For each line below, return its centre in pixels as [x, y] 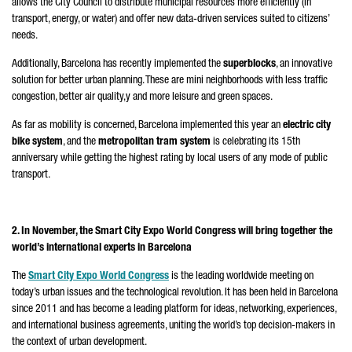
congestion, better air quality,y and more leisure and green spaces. [142, 97]
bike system [37, 142]
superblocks [249, 64]
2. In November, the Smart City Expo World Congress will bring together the [172, 232]
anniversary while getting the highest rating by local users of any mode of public [170, 159]
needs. [25, 36]
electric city [307, 126]
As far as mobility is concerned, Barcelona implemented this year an [147, 126]
